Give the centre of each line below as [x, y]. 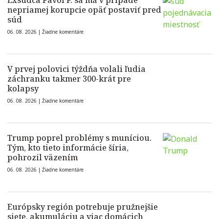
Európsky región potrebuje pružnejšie [83, 207]
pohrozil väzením [43, 158]
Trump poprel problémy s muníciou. [79, 138]
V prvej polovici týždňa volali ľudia [77, 69]
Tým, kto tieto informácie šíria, [68, 148]
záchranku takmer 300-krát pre [69, 79]
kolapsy [23, 89]
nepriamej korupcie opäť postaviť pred [84, 10]
